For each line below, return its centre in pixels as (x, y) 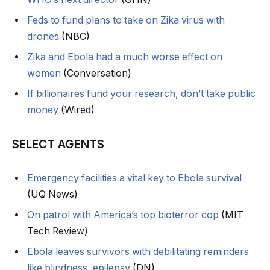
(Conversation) (96, 74)
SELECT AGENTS (58, 144)
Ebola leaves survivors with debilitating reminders (138, 251)
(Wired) (77, 110)
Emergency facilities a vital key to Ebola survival (134, 178)
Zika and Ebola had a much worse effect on (125, 57)
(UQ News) (52, 194)
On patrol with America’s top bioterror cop (123, 215)
